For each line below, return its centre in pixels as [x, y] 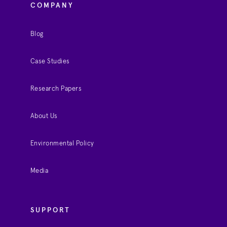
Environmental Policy [62, 143]
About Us [44, 116]
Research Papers [56, 89]
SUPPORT [50, 210]
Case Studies [50, 61]
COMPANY [52, 5]
